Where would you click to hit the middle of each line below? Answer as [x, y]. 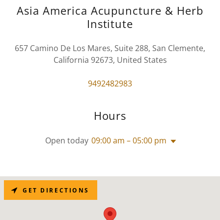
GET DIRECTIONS [56, 190]
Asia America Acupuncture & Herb [110, 11]
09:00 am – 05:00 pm [129, 141]
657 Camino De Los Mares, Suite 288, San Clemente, [110, 48]
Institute [110, 24]
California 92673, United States [110, 60]
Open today [67, 141]
